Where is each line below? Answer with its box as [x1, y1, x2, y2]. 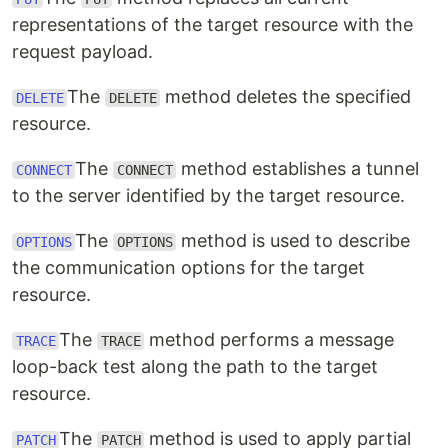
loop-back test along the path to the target [12, 356, 378, 377]
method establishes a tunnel [176, 158, 420, 179]
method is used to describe [176, 230, 411, 251]
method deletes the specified [160, 86, 412, 107]
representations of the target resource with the [12, 14, 413, 35]
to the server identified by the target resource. [12, 185, 405, 206]
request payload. [12, 41, 153, 62]
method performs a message [144, 329, 395, 350]
